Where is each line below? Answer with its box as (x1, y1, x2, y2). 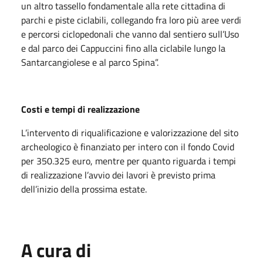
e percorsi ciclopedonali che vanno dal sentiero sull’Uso (21, 26, 239, 41)
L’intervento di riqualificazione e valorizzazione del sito (21, 125, 238, 140)
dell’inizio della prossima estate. (21, 181, 147, 196)
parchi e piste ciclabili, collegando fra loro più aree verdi (21, 12, 241, 27)
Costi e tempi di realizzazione (21, 102, 140, 116)
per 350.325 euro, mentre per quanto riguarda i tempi (21, 153, 236, 168)
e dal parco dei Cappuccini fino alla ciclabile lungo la (21, 41, 225, 55)
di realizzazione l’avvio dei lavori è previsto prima (21, 167, 215, 182)
